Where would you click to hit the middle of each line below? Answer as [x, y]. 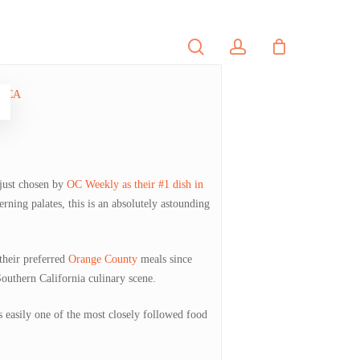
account [270, 45]
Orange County [102, 259]
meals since [164, 259]
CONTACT [145, 47]
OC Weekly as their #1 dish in [135, 184]
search [224, 45]
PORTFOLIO [53, 47]
